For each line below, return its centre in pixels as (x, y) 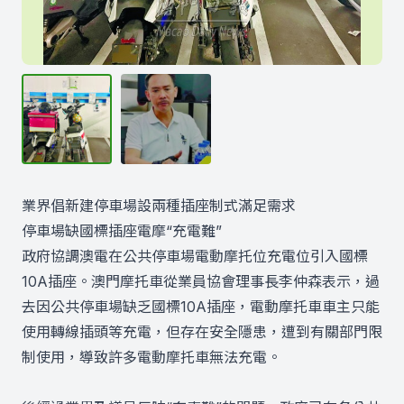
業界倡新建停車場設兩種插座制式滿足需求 (159, 206)
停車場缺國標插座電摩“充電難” (122, 231)
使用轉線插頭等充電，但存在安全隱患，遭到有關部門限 (202, 332)
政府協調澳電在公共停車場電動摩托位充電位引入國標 (195, 256)
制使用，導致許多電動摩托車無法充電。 (151, 357)
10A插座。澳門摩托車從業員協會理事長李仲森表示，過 (201, 281)
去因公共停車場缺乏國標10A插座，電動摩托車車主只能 (201, 307)
